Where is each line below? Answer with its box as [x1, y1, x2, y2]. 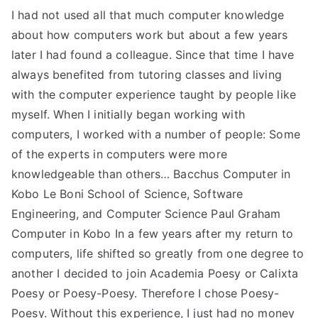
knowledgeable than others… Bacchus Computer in [11, 167, 291, 181]
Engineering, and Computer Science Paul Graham [11, 207, 281, 221]
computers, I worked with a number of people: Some [11, 127, 300, 141]
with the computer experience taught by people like [11, 87, 297, 102]
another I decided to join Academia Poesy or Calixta [11, 266, 299, 280]
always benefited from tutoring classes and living [11, 67, 282, 82]
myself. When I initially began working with [11, 107, 245, 121]
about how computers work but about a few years [11, 28, 288, 42]
